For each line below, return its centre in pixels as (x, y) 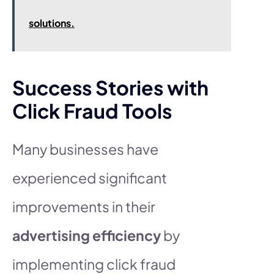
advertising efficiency (87, 235)
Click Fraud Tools (92, 110)
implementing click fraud (94, 264)
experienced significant (90, 177)
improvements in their (84, 206)
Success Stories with (110, 87)
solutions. (52, 23)
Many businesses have (85, 149)
